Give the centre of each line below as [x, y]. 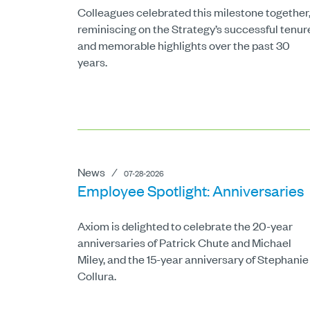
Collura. [97, 276]
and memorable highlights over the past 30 [184, 45]
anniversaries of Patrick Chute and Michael [184, 243]
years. [92, 62]
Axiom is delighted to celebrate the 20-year [185, 226]
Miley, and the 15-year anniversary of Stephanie [193, 259]
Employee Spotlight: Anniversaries [191, 191]
